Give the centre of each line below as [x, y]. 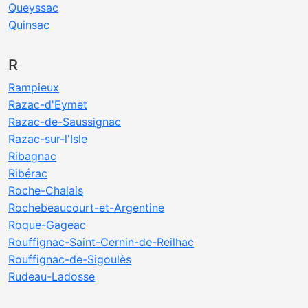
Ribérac [28, 173]
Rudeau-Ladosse [52, 276]
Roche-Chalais [46, 190]
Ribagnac [32, 156]
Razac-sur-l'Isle [48, 139]
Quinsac [29, 25]
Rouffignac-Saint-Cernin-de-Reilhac [101, 242]
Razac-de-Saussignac [65, 122]
